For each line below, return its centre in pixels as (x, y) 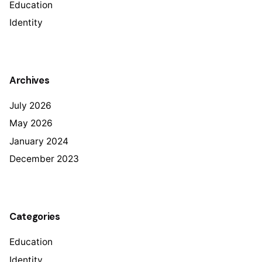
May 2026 (31, 123)
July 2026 (30, 105)
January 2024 (39, 141)
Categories (35, 216)
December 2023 (44, 159)
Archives (30, 80)
